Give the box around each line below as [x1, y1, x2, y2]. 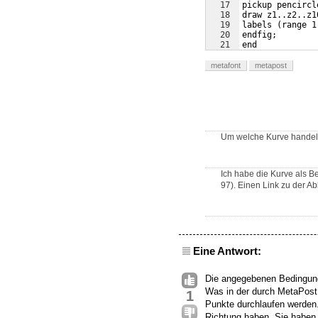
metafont [211, 61, 241, 70]
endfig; [242, 30, 277, 40]
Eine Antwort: [193, 245, 261, 258]
